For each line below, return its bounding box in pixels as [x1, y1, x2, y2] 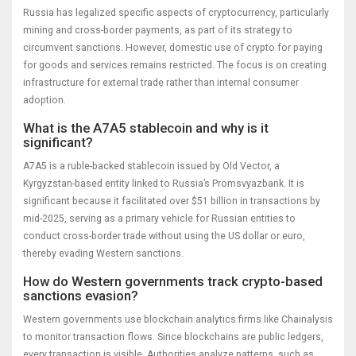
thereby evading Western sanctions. [23, 248, 184, 260]
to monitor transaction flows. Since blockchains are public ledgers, [23, 331, 323, 343]
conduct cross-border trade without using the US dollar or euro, [23, 230, 305, 242]
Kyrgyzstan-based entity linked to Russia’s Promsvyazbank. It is [23, 178, 304, 190]
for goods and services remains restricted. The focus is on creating [23, 60, 327, 72]
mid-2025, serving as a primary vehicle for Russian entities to [23, 213, 296, 225]
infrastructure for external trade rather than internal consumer [23, 77, 299, 89]
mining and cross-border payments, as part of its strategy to [23, 25, 292, 37]
